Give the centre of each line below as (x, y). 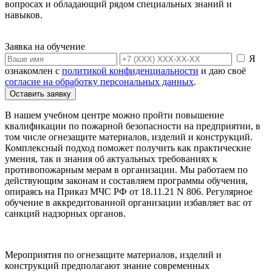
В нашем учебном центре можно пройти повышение (114, 115)
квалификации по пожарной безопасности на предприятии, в (133, 126)
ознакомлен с (33, 70)
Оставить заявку (40, 93)
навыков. (24, 15)
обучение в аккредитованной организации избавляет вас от (128, 202)
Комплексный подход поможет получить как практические (128, 148)
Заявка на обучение (45, 46)
